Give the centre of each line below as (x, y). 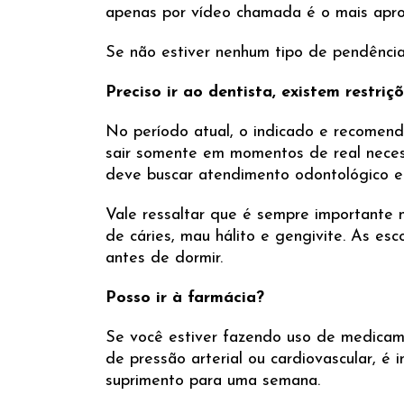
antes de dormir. (164, 258)
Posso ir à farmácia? (185, 298)
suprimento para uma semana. (213, 381)
